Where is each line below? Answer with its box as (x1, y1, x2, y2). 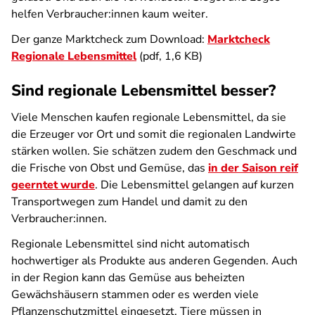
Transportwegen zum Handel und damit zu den (11, 194, 247, 210)
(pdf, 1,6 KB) (136, 49, 202, 64)
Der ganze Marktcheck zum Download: (11, 32, 207, 47)
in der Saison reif (208, 160, 298, 176)
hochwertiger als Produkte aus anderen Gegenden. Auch (11, 253, 297, 269)
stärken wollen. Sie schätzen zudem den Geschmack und (11, 143, 297, 159)
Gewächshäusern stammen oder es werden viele (11, 287, 259, 302)
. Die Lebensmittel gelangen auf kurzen (95, 177, 294, 193)
